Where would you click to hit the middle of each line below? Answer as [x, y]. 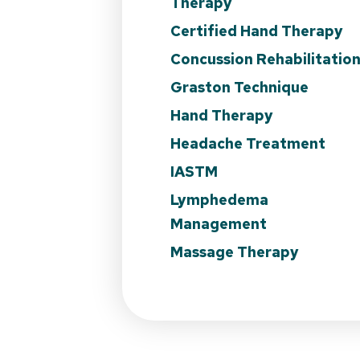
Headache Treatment [248, 143]
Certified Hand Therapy [257, 31]
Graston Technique [239, 87]
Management [219, 223]
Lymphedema [219, 199]
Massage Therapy [235, 252]
